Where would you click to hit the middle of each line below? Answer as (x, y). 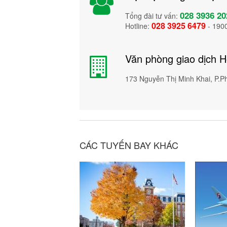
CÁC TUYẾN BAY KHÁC (129, 145)
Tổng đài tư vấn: (153, 15)
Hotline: (138, 26)
